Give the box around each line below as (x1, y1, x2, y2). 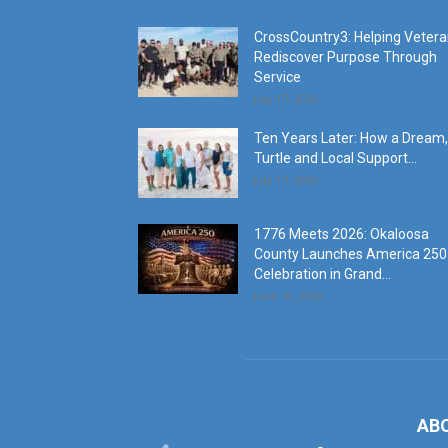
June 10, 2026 (254, 288, 323, 303)
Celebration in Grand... (254, 266, 391, 282)
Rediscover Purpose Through (254, 49, 437, 65)
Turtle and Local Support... (254, 150, 417, 166)
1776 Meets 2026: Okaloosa (254, 226, 429, 242)
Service (254, 69, 301, 85)
